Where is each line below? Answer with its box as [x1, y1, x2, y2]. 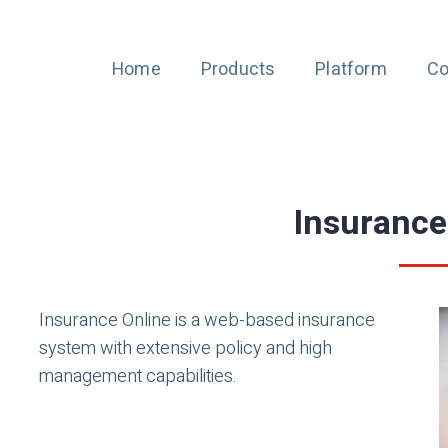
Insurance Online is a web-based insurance [39, 307, 375, 334]
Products [200, 56, 276, 83]
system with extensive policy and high [39, 335, 332, 362]
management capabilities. [39, 363, 237, 390]
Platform [315, 56, 387, 83]
